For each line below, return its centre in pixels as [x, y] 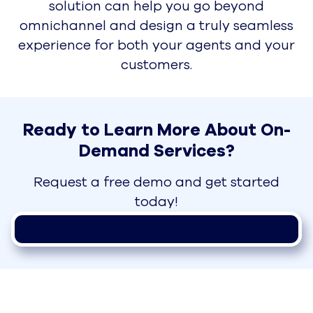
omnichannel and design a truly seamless [156, 26]
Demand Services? [156, 151]
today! [156, 202]
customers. [156, 65]
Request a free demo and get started [156, 182]
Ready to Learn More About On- [156, 130]
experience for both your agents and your [156, 45]
